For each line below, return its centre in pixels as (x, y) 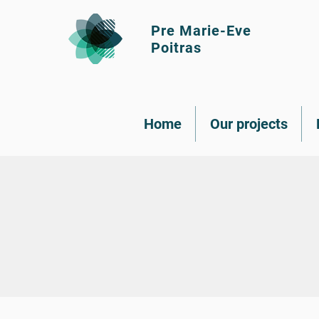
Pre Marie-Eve (201, 31)
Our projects (249, 124)
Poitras (176, 48)
